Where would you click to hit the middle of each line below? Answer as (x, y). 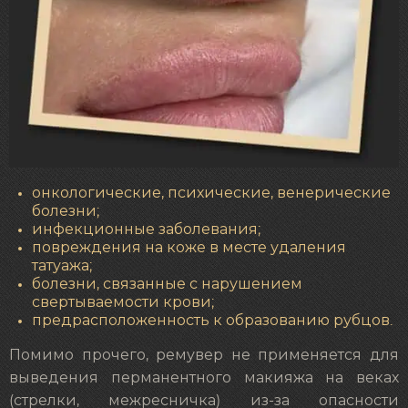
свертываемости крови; (123, 302)
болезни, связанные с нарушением (167, 284)
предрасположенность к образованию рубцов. (212, 320)
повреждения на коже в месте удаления (189, 247)
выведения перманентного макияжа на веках (204, 377)
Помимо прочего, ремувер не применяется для (204, 355)
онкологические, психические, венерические (211, 193)
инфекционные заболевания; (146, 229)
